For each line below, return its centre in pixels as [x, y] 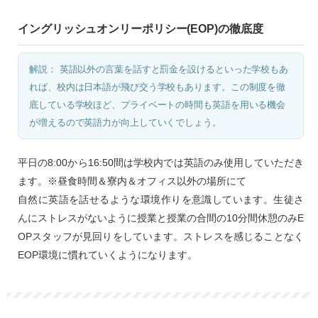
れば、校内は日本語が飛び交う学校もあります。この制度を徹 [158, 87]
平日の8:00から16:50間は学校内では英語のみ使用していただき [161, 162]
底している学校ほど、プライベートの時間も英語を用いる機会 [158, 104]
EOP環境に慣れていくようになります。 [108, 254]
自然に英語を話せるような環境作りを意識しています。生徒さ [161, 199]
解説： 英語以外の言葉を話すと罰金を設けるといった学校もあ [159, 69]
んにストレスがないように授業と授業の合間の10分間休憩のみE [161, 218]
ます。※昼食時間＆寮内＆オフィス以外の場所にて [132, 181]
